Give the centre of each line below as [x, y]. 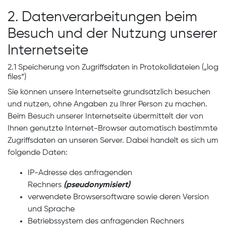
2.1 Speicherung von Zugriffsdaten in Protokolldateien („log [113, 68]
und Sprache [51, 209]
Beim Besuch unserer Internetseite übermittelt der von [105, 117]
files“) [17, 77]
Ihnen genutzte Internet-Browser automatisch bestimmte [112, 129]
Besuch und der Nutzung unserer [112, 34]
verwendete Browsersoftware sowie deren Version [118, 197]
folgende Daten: [38, 153]
